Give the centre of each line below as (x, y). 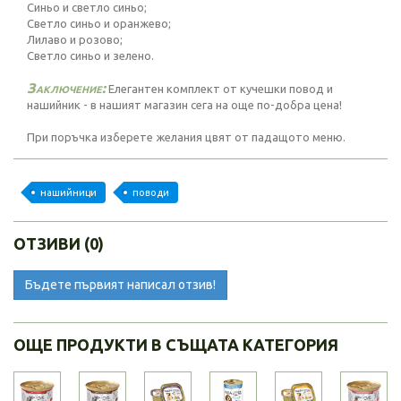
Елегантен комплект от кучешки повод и (219, 89)
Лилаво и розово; (75, 39)
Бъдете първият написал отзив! (120, 285)
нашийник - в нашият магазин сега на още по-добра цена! (184, 105)
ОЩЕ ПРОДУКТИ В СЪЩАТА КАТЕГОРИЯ (176, 345)
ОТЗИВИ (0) (59, 243)
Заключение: (66, 88)
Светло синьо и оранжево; (99, 23)
